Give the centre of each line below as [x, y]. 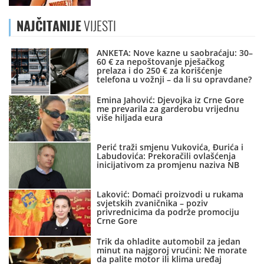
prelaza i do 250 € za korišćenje [160, 71]
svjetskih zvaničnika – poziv [153, 203]
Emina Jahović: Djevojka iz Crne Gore [171, 100]
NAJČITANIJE [49, 26]
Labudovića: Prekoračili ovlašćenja [166, 156]
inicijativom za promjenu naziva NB [168, 165]
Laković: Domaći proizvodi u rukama [170, 194]
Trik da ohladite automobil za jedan [169, 242]
